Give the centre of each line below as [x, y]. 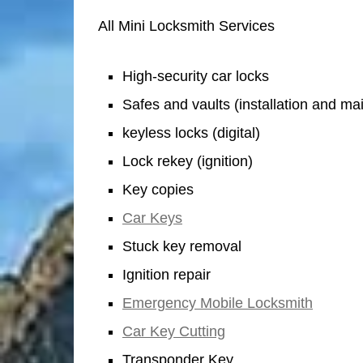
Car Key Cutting [174, 331]
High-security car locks [196, 76]
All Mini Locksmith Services [186, 26]
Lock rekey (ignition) [188, 161]
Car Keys [152, 218]
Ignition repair [167, 274]
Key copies [158, 189]
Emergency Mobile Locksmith [218, 303]
